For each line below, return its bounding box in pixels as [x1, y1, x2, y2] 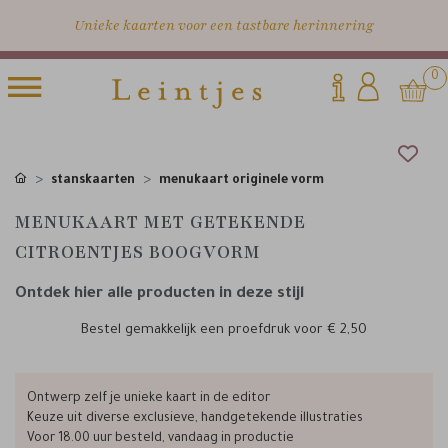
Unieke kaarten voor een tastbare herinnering [74, 16, 374, 35]
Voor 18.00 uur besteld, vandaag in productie [27, 431, 294, 446]
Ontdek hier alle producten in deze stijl [15, 286, 304, 303]
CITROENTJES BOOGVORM [15, 240, 261, 264]
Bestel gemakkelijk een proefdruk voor [81, 323, 327, 338]
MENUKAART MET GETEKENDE [15, 210, 306, 234]
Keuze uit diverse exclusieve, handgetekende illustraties [27, 411, 363, 426]
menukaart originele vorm [159, 174, 324, 188]
